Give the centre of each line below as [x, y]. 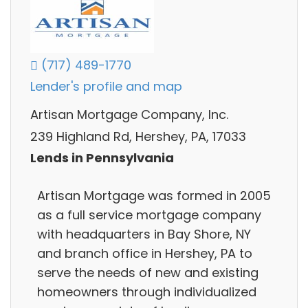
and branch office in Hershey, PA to [145, 253]
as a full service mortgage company [149, 214]
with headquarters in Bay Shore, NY [144, 234]
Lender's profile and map [106, 87]
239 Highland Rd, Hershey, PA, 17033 [138, 136]
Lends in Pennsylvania [102, 158]
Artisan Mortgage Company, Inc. [129, 115]
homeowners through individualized [147, 291]
